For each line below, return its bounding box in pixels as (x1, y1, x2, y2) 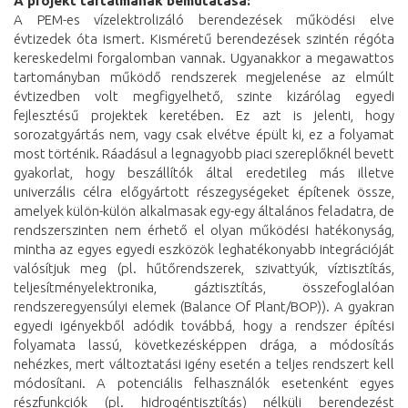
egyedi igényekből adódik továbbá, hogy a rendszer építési (14, 317, 394, 333)
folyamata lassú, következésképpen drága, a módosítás (14, 336, 394, 352)
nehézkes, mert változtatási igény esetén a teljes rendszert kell (14, 355, 394, 372)
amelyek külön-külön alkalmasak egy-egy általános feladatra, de (14, 202, 394, 219)
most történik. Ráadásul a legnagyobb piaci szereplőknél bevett (14, 145, 394, 161)
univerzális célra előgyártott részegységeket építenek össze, (14, 183, 394, 199)
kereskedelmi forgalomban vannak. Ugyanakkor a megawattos (14, 49, 394, 66)
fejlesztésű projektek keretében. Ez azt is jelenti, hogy (14, 107, 394, 123)
